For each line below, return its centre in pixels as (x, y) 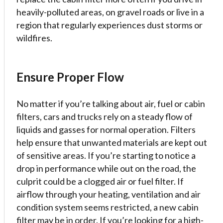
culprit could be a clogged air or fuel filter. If (100, 181)
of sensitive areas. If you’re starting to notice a (106, 155)
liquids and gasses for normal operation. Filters (106, 129)
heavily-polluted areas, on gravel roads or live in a (110, 12)
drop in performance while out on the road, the (106, 168)
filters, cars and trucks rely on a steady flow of (105, 116)
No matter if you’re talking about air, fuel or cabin (111, 104)
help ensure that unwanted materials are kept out (112, 142)
